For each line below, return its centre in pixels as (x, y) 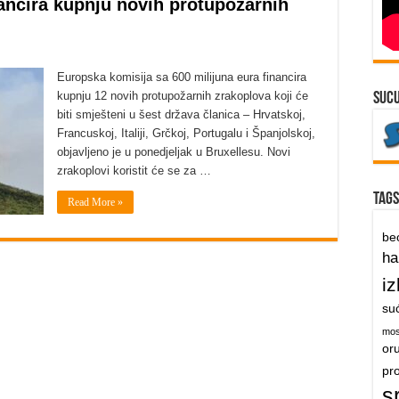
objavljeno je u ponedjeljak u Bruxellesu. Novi (174, 152)
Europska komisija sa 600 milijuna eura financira (182, 77)
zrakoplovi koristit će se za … (134, 171)
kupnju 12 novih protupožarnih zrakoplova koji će (183, 96)
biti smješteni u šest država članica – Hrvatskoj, (181, 114)
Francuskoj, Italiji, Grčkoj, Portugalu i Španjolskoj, (186, 133)
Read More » (95, 202)
